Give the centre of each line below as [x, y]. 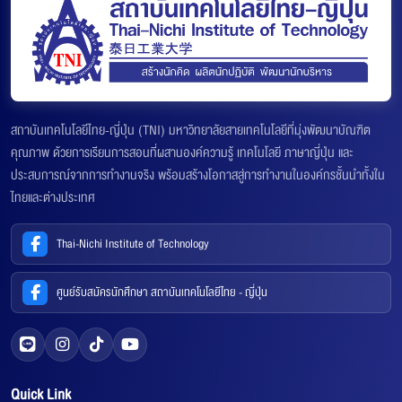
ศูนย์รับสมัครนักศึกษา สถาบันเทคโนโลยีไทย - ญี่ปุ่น [162, 292]
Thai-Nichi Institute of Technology [133, 243]
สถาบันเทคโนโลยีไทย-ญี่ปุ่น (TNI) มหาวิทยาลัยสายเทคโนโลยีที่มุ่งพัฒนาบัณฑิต [191, 130]
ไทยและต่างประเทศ [53, 197]
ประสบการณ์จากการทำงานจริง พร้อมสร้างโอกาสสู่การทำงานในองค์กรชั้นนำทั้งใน [198, 175]
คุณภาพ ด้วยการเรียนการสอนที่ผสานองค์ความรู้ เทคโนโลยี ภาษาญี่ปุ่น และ [182, 152]
